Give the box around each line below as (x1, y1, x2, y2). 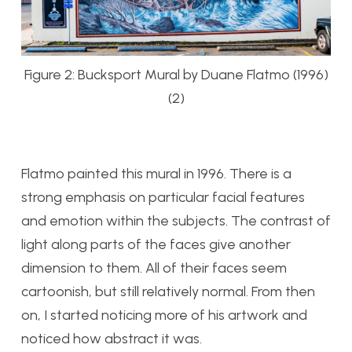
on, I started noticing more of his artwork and (21, 306, 307, 324)
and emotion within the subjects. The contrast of (21, 212, 331, 230)
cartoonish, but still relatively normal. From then (21, 283, 315, 301)
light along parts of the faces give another (21, 236, 291, 254)
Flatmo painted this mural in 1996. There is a (21, 165, 291, 183)
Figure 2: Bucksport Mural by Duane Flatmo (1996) (24, 66, 328, 84)
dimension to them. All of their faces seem (21, 259, 287, 277)
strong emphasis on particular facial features (21, 189, 305, 207)
